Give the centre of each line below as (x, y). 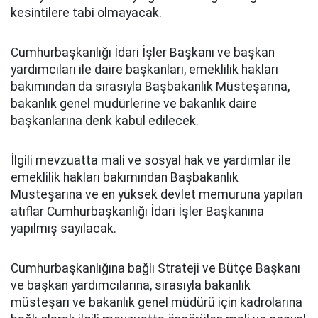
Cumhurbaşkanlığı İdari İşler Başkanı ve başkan (143, 53)
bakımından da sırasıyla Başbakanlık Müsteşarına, (150, 87)
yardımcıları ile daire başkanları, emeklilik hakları (144, 70)
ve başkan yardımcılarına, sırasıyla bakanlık (131, 285)
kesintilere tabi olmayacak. (86, 13)
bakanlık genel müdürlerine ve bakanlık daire (134, 104)
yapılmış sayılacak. (64, 229)
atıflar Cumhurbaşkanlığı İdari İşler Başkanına (137, 212)
